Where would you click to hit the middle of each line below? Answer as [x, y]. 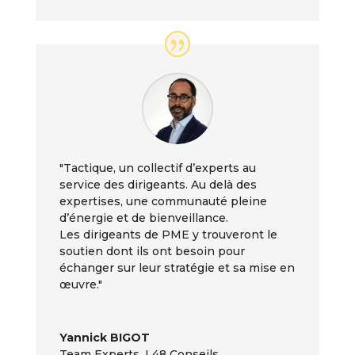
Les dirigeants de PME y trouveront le [168, 234]
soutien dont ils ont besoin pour [152, 251]
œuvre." [80, 284]
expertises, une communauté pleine [163, 201]
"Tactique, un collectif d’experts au [157, 168]
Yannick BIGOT [104, 337]
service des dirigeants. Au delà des [158, 184]
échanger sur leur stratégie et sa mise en [177, 267]
